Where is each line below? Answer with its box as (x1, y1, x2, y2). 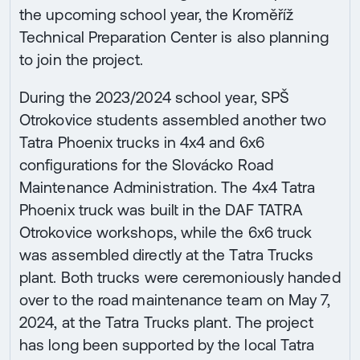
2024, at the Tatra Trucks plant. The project (19, 313, 313, 332)
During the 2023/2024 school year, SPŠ (19, 88, 290, 107)
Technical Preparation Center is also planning (19, 28, 329, 47)
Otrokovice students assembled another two (19, 111, 327, 129)
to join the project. (19, 51, 143, 69)
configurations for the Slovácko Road (19, 156, 273, 174)
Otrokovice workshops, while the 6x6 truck (19, 223, 313, 242)
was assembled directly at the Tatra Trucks (19, 246, 314, 264)
